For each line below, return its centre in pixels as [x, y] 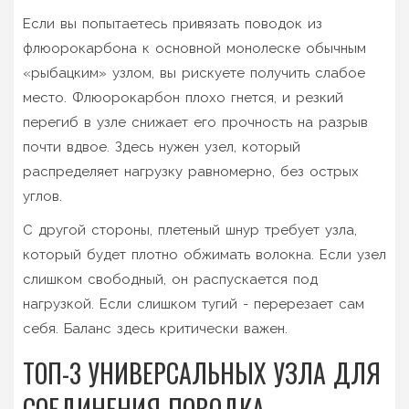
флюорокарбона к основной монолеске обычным [194, 48]
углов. [42, 196]
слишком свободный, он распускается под [170, 279]
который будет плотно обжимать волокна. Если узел [204, 254]
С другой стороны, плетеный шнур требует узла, [190, 230]
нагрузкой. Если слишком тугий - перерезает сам [194, 304]
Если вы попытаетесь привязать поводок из [173, 23]
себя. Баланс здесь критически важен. [155, 328]
